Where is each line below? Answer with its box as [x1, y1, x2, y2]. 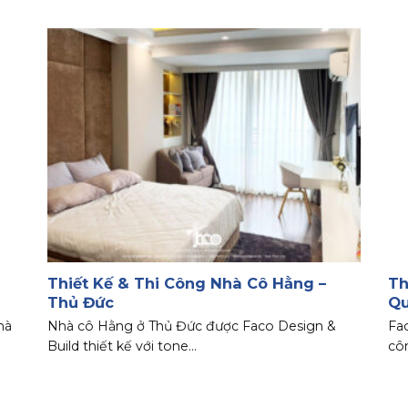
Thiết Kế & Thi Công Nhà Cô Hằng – [47, 274, 327, 293]
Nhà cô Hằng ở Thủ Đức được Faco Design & [47, 317, 337, 334]
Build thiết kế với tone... [47, 337, 198, 354]
